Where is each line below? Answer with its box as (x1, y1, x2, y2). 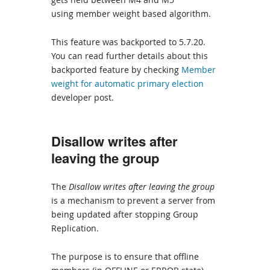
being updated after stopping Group (51, 209, 198, 220)
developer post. (51, 92, 114, 103)
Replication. (51, 222, 99, 234)
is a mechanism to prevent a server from (51, 195, 215, 206)
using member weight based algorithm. (51, 8, 211, 19)
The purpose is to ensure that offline (51, 251, 199, 262)
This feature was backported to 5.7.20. (51, 36, 206, 48)
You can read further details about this (51, 50, 208, 61)
